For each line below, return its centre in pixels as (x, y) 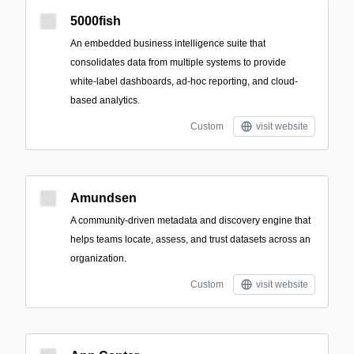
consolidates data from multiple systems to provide (178, 62)
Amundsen (104, 198)
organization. (98, 258)
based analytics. (105, 100)
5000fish (96, 21)
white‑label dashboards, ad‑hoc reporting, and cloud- (184, 81)
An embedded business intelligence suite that (168, 43)
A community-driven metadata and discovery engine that (190, 220)
